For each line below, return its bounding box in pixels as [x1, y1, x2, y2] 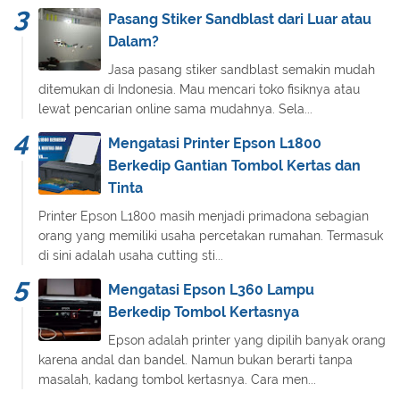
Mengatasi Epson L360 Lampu [108, 281, 314, 299]
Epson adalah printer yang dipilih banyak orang [108, 333, 386, 348]
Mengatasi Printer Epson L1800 [108, 135, 321, 153]
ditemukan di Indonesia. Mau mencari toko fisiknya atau [38, 82, 360, 97]
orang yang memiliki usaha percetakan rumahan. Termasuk [38, 229, 383, 244]
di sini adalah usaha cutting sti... [38, 248, 223, 263]
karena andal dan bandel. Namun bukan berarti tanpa [38, 353, 353, 368]
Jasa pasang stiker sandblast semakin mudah [108, 62, 375, 78]
